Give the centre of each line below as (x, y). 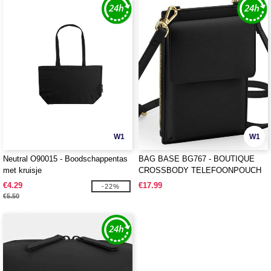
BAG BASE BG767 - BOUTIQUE (197, 159)
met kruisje (22, 170)
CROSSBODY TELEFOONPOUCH (200, 170)
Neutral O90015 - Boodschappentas (65, 159)
